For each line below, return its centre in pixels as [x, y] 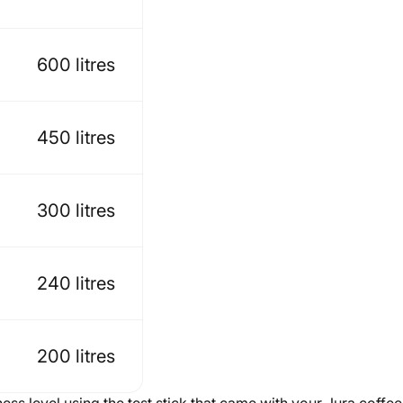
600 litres [76, 65]
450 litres [76, 138]
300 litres [76, 210]
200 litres [76, 356]
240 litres [76, 283]
